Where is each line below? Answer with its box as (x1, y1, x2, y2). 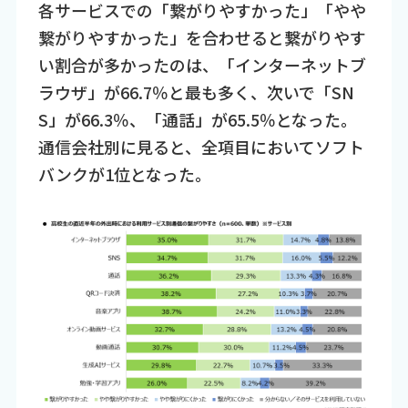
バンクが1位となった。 (37, 161, 211, 186)
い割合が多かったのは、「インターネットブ (37, 52, 366, 76)
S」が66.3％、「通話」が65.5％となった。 (37, 107, 357, 131)
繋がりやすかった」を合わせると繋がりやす (37, 25, 366, 49)
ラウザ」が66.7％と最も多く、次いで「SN (37, 79, 354, 104)
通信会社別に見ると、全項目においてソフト (37, 134, 364, 158)
